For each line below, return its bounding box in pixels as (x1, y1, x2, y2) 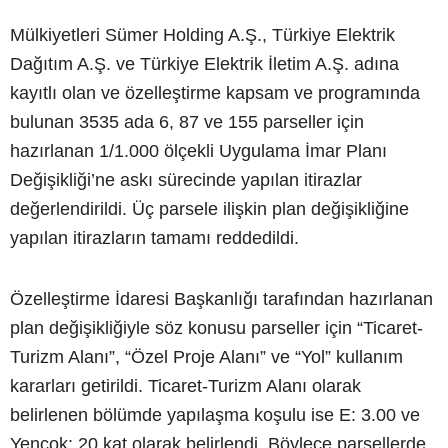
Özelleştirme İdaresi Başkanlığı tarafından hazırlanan (10, 289, 433, 309)
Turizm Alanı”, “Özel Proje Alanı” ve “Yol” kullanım (10, 347, 403, 367)
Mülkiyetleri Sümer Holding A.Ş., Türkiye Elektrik (10, 25, 395, 45)
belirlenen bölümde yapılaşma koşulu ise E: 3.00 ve (10, 405, 420, 425)
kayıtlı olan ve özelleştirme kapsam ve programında (10, 83, 420, 103)
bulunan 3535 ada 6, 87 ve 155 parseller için (10, 112, 364, 132)
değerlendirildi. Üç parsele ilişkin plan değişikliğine (10, 199, 409, 219)
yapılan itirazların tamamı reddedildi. (10, 228, 299, 248)
